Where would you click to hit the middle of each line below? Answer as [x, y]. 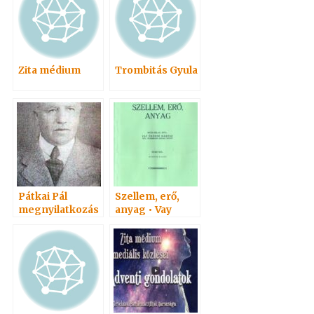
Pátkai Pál [43, 197]
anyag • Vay [144, 210]
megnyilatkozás [59, 210]
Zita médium [50, 70]
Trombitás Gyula [157, 70]
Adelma [134, 223]
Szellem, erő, [148, 197]
